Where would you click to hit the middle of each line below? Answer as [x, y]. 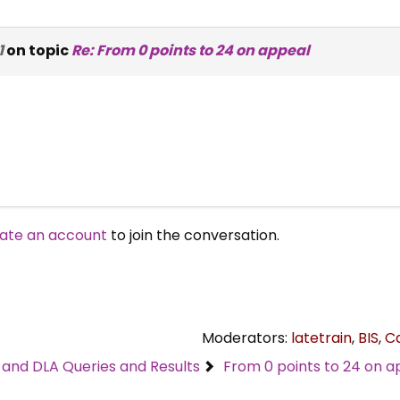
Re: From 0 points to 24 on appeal [190, 50]
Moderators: [246, 337]
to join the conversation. [193, 235]
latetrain [321, 337]
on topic [37, 50]
